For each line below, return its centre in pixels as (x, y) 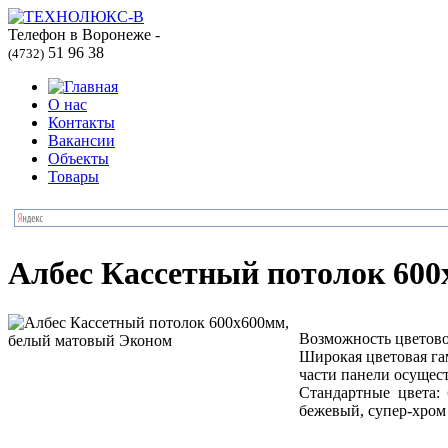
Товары (73, 176)
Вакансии (81, 140)
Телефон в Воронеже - (84, 34)
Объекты (78, 158)
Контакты (81, 122)
